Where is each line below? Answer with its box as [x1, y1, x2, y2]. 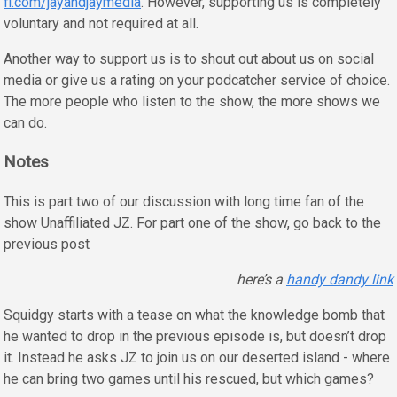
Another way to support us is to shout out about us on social [4, 50, 374, 67]
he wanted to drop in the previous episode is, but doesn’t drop [4, 328, 386, 346]
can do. [4, 113, 47, 131]
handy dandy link [286, 271, 393, 289]
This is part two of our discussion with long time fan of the [4, 193, 364, 211]
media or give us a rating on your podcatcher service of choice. [4, 71, 390, 89]
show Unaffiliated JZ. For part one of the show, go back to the [4, 214, 381, 232]
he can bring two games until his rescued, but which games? [4, 370, 374, 388]
